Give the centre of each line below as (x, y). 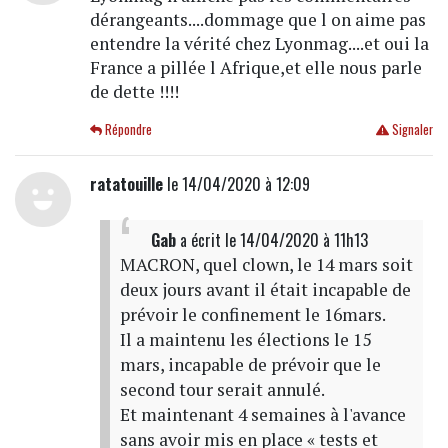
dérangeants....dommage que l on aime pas (257, 19)
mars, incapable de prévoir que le (250, 364)
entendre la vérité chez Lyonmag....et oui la (259, 43)
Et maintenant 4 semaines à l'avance (262, 414)
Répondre (127, 129)
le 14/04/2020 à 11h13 (296, 239)
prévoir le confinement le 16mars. (252, 314)
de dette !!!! (134, 91)
